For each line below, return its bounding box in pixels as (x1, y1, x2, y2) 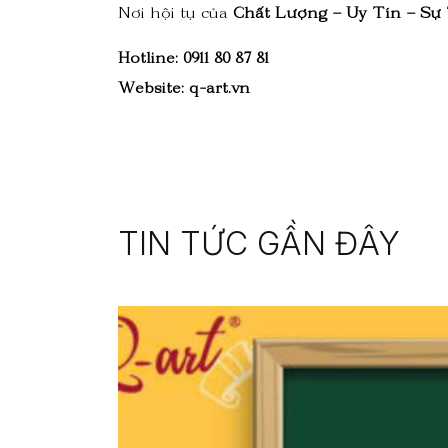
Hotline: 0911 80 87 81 (118, 39, 269, 85)
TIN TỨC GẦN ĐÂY (118, 224, 400, 264)
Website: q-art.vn (118, 69, 250, 115)
